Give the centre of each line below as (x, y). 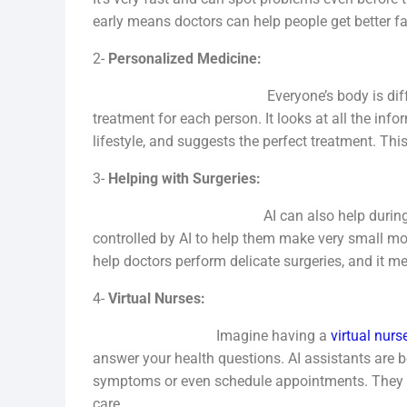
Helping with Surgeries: (184, 179)
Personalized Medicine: (185, 59)
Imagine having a (212, 336)
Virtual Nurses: (157, 298)
